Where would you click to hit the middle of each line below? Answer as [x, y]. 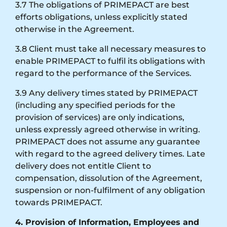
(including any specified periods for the [95, 105]
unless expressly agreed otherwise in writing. [108, 129]
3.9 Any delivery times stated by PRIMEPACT [106, 93]
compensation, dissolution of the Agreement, [109, 178]
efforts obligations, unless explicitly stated [101, 17]
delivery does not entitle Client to [83, 166]
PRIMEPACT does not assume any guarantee [108, 141]
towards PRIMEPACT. [59, 202]
